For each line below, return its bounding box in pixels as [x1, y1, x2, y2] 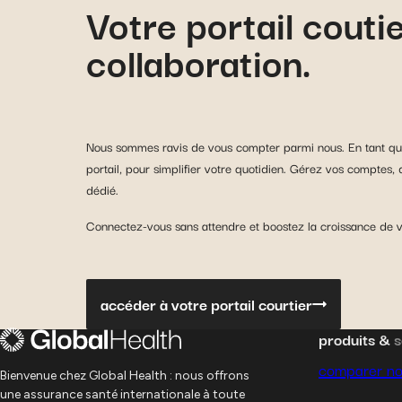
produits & [319, 327, 394, 352]
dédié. [86, 179, 118, 200]
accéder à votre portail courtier [100, 292, 312, 317]
